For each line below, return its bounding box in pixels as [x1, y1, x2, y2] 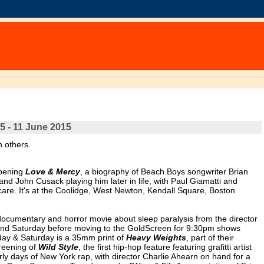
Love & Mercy [25, 167, 80, 177]
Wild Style [38, 242, 78, 252]
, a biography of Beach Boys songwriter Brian [80, 167, 248, 177]
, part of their [186, 233, 234, 243]
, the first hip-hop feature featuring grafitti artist [78, 242, 252, 252]
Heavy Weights [126, 233, 186, 243]
